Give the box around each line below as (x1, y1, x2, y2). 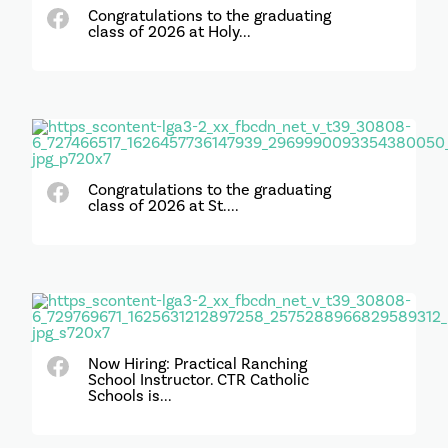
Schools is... (87, 385, 172, 406)
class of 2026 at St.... (87, 195, 239, 216)
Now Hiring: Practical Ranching (87, 353, 307, 374)
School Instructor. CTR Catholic (87, 369, 309, 390)
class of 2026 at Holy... (87, 21, 251, 42)
